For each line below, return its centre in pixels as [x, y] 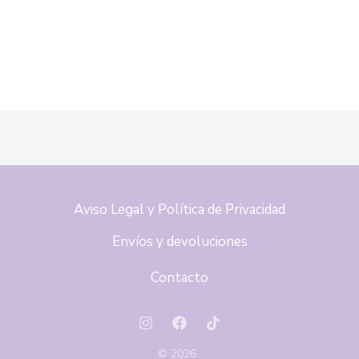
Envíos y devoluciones [179, 241]
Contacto [179, 278]
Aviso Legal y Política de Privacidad [179, 209]
